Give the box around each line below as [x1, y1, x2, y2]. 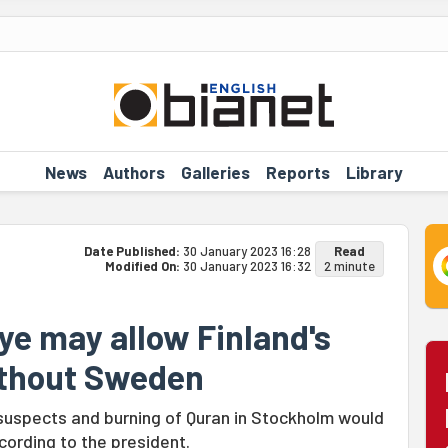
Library [345, 161, 403, 182]
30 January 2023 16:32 [182, 258, 311, 274]
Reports [265, 161, 330, 182]
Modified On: [104, 258, 183, 274]
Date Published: [83, 243, 183, 259]
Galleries [180, 161, 250, 182]
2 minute [323, 258, 375, 274]
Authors [102, 161, 165, 182]
